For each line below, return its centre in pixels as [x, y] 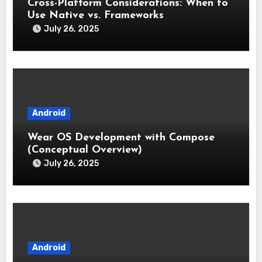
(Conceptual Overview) [85, 150]
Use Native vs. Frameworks [96, 15]
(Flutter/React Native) [85, 27]
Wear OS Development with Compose [121, 137]
